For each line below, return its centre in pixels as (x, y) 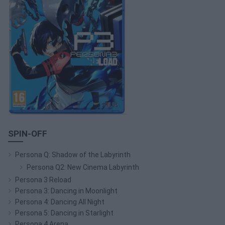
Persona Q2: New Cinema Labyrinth (83, 167)
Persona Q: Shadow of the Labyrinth (73, 154)
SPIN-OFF (28, 133)
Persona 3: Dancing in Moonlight (66, 191)
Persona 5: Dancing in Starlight (64, 213)
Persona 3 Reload (43, 180)
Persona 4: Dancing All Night (60, 202)
